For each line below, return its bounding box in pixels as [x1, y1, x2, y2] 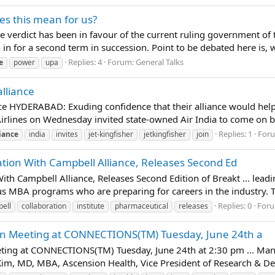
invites [56, 129, 78, 139]
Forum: [107, 56, 136, 68]
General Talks [136, 56, 184, 68]
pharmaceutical [115, 200, 168, 211]
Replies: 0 [218, 199, 252, 211]
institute [77, 200, 104, 211]
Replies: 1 [219, 128, 252, 139]
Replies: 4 [68, 56, 102, 68]
